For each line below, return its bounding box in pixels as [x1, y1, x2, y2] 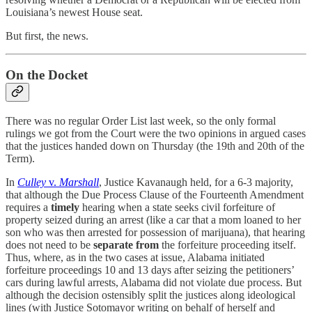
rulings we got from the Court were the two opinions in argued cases [6, 127, 306, 139]
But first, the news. [6, 29, 88, 42]
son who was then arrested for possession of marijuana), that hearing [6, 226, 305, 238]
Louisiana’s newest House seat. [6, 6, 143, 18]
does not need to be [6, 238, 93, 251]
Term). [6, 152, 35, 164]
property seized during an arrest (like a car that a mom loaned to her [6, 213, 301, 226]
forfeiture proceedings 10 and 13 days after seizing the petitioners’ [6, 263, 294, 276]
